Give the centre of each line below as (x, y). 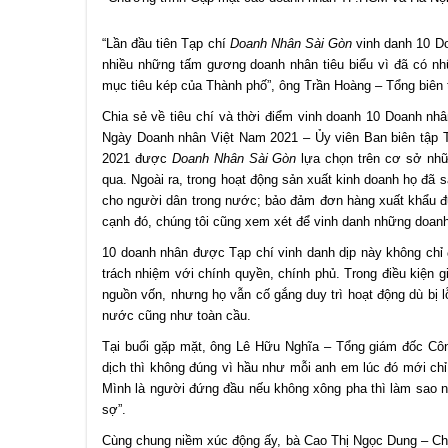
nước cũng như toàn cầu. (176, 316)
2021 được (137, 159)
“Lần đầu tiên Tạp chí (166, 44)
